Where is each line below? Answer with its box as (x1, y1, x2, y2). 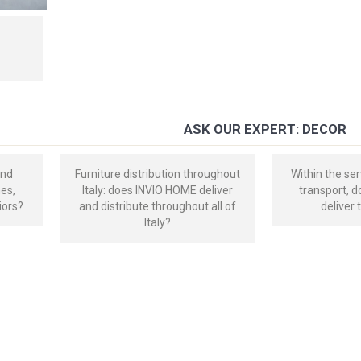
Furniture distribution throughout (75, 167, 241, 180)
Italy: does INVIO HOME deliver (82, 183, 234, 197)
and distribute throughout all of (79, 199, 237, 213)
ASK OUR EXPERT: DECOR (184, 120, 347, 137)
